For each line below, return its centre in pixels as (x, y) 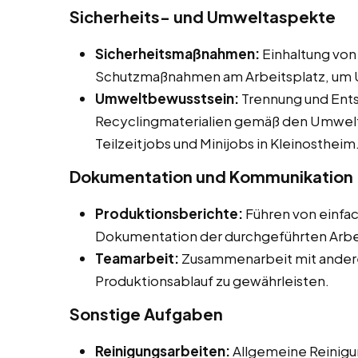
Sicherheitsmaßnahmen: (177, 54)
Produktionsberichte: (169, 214)
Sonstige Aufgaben (146, 314)
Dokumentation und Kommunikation (211, 177)
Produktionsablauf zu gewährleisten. (212, 281)
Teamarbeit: (137, 259)
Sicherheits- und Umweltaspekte (203, 17)
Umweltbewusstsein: (167, 99)
